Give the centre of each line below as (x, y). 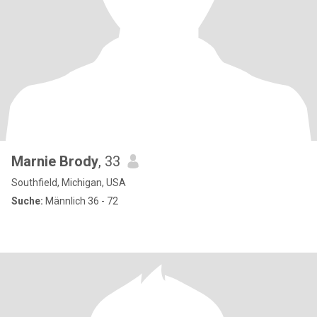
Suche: (27, 201)
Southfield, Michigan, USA (69, 183)
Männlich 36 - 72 (81, 201)
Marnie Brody (55, 161)
